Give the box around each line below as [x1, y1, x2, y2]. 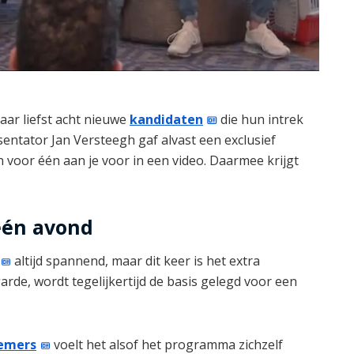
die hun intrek [217, 110, 304, 128]
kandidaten [130, 110, 203, 128]
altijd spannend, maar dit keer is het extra [11, 252, 261, 270]
